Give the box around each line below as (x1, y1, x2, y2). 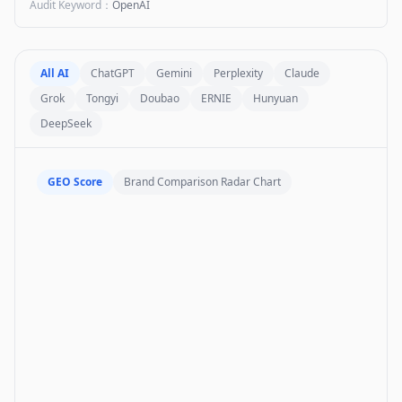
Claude (284, 66, 319, 81)
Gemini (156, 66, 192, 81)
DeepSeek (40, 116, 92, 131)
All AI (40, 66, 69, 81)
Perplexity (214, 66, 263, 81)
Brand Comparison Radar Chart (124, 174, 281, 189)
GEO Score (48, 174, 102, 189)
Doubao (140, 91, 179, 106)
